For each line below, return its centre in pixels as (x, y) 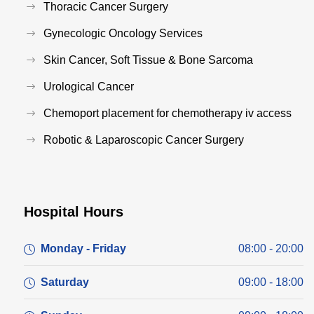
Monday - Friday (83, 248)
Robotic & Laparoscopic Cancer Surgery (144, 139)
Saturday (65, 282)
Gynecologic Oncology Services (123, 33)
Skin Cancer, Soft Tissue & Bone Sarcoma (148, 60)
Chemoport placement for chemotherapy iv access (168, 113)
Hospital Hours (74, 211)
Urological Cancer (89, 86)
